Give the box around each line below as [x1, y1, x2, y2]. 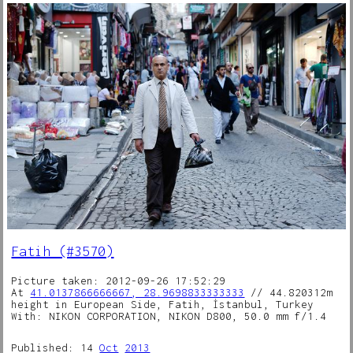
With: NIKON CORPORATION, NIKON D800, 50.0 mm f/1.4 [11, 309, 327, 322]
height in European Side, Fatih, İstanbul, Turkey [11, 297, 314, 310]
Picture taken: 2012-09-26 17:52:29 [11, 273, 226, 287]
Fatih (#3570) [11, 242, 114, 259]
